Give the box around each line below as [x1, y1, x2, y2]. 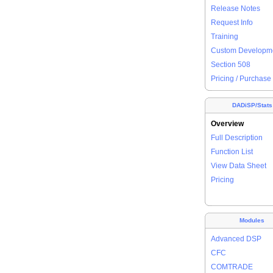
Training [211, 32, 238, 41]
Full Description [211, 133, 263, 142]
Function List [211, 147, 253, 156]
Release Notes [211, 4, 260, 13]
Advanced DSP [211, 235, 261, 243]
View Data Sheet [211, 161, 266, 170]
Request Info [211, 18, 253, 27]
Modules [239, 217, 264, 224]
